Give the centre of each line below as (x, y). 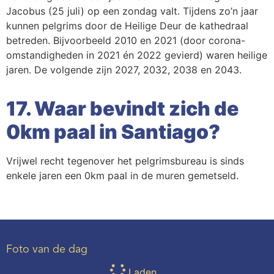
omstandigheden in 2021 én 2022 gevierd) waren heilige (137, 55)
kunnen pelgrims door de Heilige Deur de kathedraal (127, 26)
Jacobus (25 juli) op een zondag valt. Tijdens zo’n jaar (132, 11)
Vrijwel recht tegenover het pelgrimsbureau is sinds (125, 161)
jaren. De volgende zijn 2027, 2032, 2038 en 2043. (124, 70)
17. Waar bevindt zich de (122, 109)
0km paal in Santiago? (113, 132)
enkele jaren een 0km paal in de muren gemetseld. (122, 176)
